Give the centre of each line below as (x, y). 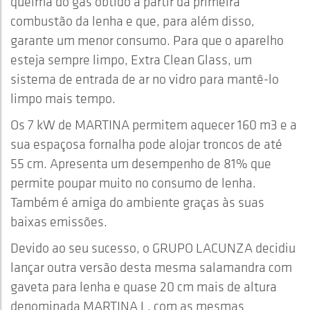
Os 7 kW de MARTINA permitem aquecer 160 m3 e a (154, 124)
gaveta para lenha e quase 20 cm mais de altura (144, 286)
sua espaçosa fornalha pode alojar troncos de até (146, 144)
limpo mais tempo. (63, 98)
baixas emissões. (59, 221)
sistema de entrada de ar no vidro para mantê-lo (145, 79)
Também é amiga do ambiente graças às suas (137, 202)
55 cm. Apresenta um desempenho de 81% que (141, 163)
